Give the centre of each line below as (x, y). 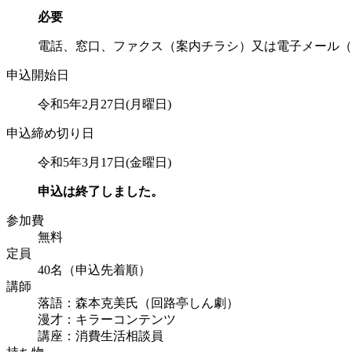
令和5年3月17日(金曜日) (104, 162)
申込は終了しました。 (101, 191)
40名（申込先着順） (94, 269)
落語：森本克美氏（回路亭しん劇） (138, 302)
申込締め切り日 (50, 133)
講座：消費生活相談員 (101, 335)
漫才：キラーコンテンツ (107, 319)
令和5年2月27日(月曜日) (104, 104)
